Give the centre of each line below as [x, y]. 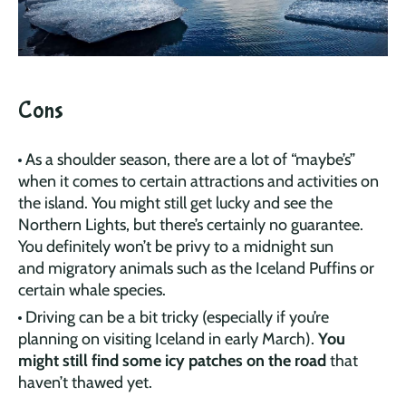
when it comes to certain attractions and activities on [198, 181]
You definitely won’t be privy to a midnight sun [176, 246]
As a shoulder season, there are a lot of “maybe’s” [190, 159]
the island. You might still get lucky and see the [175, 203]
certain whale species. [92, 290]
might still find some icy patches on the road [172, 360]
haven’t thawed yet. [85, 382]
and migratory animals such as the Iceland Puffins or [196, 268]
